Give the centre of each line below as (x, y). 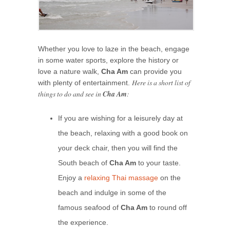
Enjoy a (71, 178)
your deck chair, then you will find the (118, 148)
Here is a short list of (161, 82)
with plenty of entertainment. (85, 82)
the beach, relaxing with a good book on (123, 133)
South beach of (83, 163)
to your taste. (158, 163)
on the (169, 178)
